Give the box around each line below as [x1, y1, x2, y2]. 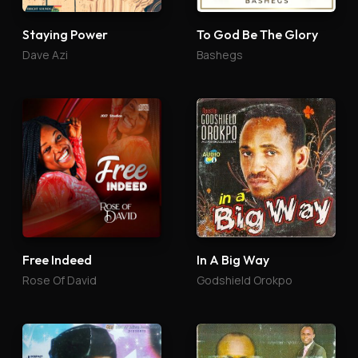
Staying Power [22, 26, 108, 43]
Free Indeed [22, 252, 92, 268]
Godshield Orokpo [197, 272, 292, 288]
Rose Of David [22, 272, 97, 288]
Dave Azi [22, 47, 68, 63]
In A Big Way [197, 252, 269, 268]
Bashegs [197, 47, 243, 63]
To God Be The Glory [197, 26, 318, 43]
